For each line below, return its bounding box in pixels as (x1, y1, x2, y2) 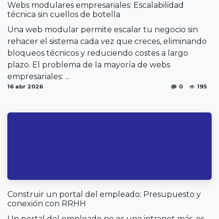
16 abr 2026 (7, 83, 43, 90)
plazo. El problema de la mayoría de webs (7, 60, 170, 69)
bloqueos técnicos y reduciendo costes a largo (7, 48, 188, 58)
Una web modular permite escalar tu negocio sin (7, 24, 198, 34)
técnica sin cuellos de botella (7, 9, 120, 19)
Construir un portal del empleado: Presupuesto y (7, 189, 201, 199)
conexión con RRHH (7, 198, 86, 208)
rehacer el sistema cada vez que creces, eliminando (7, 36, 207, 46)
